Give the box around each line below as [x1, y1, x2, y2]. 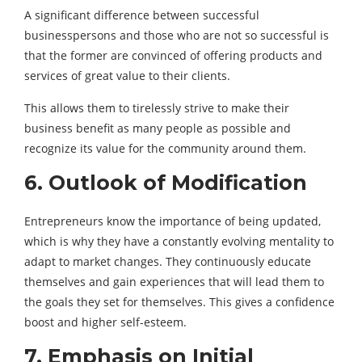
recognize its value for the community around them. [24, 141, 306, 156]
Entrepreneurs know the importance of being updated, [24, 213, 321, 229]
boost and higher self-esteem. [24, 314, 187, 330]
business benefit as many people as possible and [24, 120, 291, 136]
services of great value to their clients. [24, 68, 230, 83]
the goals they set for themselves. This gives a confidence [24, 294, 335, 309]
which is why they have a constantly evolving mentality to [24, 234, 334, 249]
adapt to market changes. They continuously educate [24, 254, 311, 269]
